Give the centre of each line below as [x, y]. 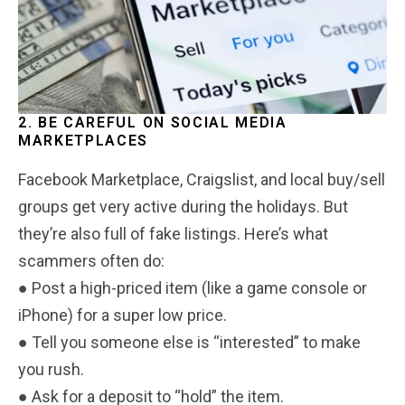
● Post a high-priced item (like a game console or [193, 287]
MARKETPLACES [84, 140]
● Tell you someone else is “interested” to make [189, 342]
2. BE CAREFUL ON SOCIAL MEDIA [153, 122]
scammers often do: [91, 260]
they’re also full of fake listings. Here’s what [173, 233]
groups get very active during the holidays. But [183, 206]
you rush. [51, 369]
